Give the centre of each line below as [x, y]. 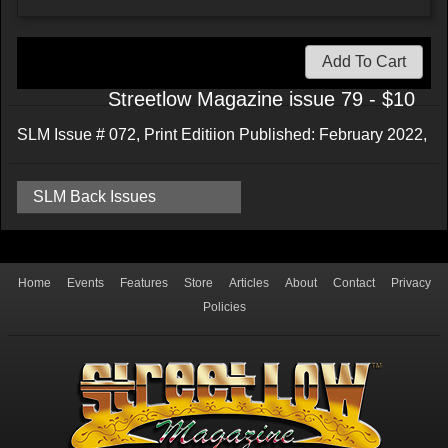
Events [85, 282]
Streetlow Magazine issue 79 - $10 [261, 98]
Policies [224, 306]
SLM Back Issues [94, 196]
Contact [353, 282]
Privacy [410, 282]
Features [143, 282]
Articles [248, 282]
